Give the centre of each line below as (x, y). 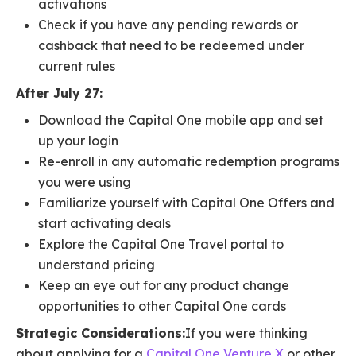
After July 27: (59, 93)
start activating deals (104, 224)
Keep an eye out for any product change (164, 286)
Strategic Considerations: (101, 333)
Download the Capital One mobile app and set (181, 120)
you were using (85, 182)
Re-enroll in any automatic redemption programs (189, 162)
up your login (78, 141)
